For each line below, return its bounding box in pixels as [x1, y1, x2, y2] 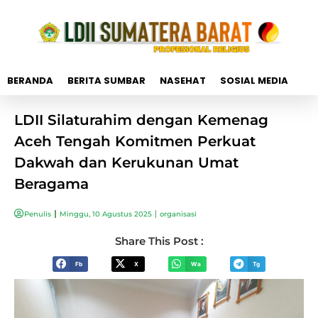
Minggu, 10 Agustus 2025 [59, 209, 152, 219]
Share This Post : [114, 234, 204, 248]
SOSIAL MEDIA [220, 73, 288, 87]
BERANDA [7, 73, 53, 87]
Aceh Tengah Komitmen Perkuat [14, 132, 256, 150]
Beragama [14, 175, 89, 192]
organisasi [160, 209, 197, 219]
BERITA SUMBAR [67, 73, 146, 87]
